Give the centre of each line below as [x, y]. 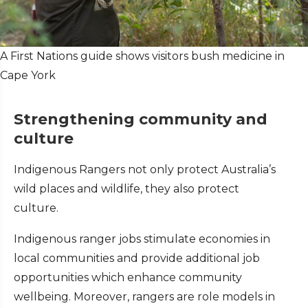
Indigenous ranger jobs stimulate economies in [142, 239]
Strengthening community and [141, 120]
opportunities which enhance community [128, 278]
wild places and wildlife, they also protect [126, 189]
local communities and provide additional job [137, 258]
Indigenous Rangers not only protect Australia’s [145, 170]
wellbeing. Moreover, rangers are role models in [144, 297]
